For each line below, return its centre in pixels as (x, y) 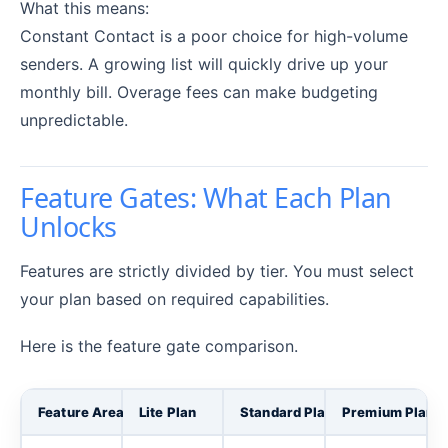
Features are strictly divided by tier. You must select (217, 271)
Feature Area (81, 412)
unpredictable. (74, 120)
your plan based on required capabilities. (174, 299)
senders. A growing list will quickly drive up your (204, 64)
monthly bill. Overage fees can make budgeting (199, 92)
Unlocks (68, 226)
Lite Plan (168, 412)
